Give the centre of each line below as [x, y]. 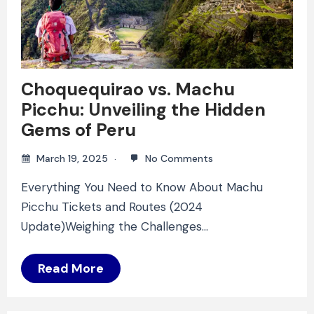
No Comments [178, 158]
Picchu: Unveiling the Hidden [143, 109]
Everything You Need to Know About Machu [142, 187]
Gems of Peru [78, 130]
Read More [71, 268]
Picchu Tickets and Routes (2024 [112, 206]
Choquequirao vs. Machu [128, 89]
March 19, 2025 [72, 158]
